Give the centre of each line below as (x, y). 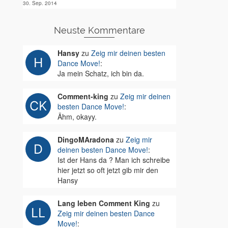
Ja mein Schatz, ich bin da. (101, 73)
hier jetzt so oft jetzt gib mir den (108, 170)
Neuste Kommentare (99, 30)
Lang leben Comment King (104, 203)
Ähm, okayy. (77, 117)
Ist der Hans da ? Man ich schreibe (113, 160)
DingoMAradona (85, 139)
